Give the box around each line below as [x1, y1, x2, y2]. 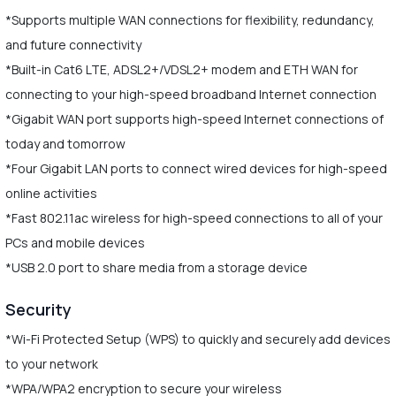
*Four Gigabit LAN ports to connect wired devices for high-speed [4, 159, 387, 177]
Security [4, 298, 72, 320]
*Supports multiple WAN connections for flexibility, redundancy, [4, 11, 375, 28]
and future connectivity [4, 35, 141, 53]
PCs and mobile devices [4, 233, 145, 251]
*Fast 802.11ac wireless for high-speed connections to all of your [4, 209, 383, 226]
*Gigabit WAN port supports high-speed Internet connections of [4, 110, 384, 127]
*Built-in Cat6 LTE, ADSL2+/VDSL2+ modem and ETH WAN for [4, 60, 358, 78]
